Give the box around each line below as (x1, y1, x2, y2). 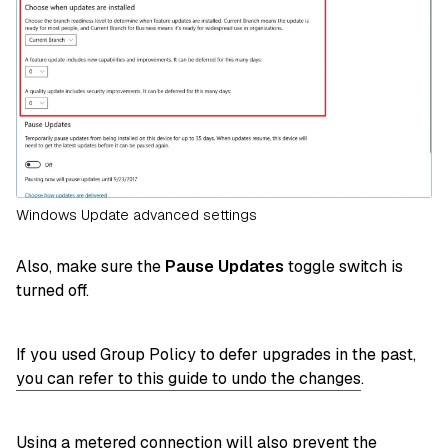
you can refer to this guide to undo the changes (16, 367, 361, 389)
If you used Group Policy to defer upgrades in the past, (16, 343, 416, 365)
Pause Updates (165, 255, 284, 277)
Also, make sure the (16, 255, 165, 277)
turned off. (16, 279, 89, 301)
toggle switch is (284, 255, 403, 277)
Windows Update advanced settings (16, 205, 257, 224)
